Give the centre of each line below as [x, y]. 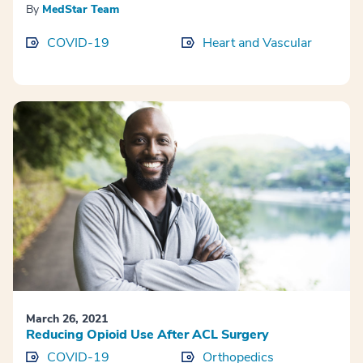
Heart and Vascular [257, 43]
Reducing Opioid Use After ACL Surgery [147, 335]
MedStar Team [81, 10]
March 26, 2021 [67, 319]
